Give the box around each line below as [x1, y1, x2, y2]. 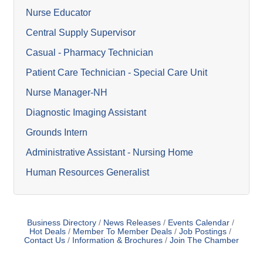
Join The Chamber [170, 236, 239, 245]
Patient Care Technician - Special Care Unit [26, 68, 207, 77]
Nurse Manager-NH [26, 87, 107, 97]
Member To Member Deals [73, 227, 172, 236]
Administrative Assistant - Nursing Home [26, 147, 193, 157]
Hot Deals [29, 227, 66, 236]
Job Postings [179, 227, 227, 236]
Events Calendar [167, 218, 230, 227]
